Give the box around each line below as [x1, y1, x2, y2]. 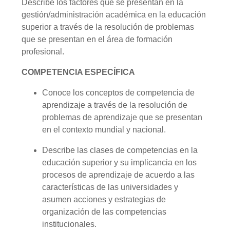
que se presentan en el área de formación [22, 35, 172, 44]
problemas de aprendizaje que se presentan [42, 113, 202, 122]
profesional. [22, 47, 64, 56]
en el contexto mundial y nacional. [42, 125, 168, 135]
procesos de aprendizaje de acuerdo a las [42, 170, 195, 180]
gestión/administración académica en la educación [22, 10, 206, 20]
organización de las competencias [42, 207, 166, 217]
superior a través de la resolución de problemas [22, 23, 194, 32]
